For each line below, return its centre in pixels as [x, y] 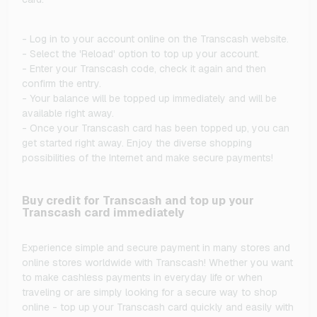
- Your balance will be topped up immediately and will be [149, 98]
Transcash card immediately [103, 212]
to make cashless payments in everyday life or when [142, 277]
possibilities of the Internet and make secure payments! [148, 157]
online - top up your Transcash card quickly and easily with [158, 307]
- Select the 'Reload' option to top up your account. [141, 53]
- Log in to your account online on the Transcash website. [155, 39]
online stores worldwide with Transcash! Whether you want [157, 262]
